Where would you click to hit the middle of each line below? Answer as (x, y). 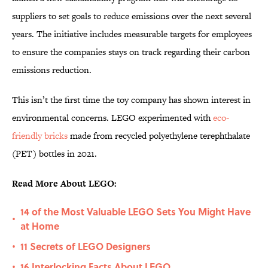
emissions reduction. (52, 70)
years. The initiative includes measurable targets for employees (132, 34)
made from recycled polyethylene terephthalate (159, 136)
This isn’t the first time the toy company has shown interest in (131, 100)
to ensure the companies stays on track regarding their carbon (131, 52)
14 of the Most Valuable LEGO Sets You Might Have (135, 212)
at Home (40, 226)
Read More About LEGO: (64, 184)
